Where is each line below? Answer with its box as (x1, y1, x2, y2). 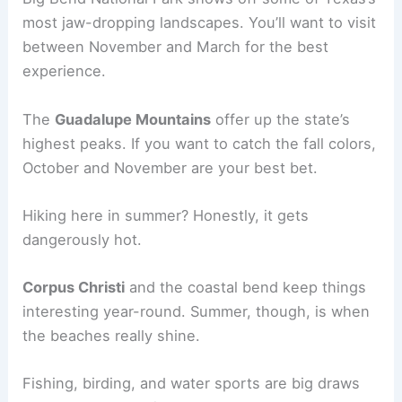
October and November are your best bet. (22, 158, 319, 177)
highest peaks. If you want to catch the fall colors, (22, 134, 377, 153)
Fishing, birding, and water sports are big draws (22, 374, 361, 393)
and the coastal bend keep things (125, 278, 367, 297)
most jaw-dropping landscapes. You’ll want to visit (22, 13, 377, 32)
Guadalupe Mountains (55, 109, 212, 128)
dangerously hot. (22, 230, 143, 249)
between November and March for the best (22, 38, 329, 57)
